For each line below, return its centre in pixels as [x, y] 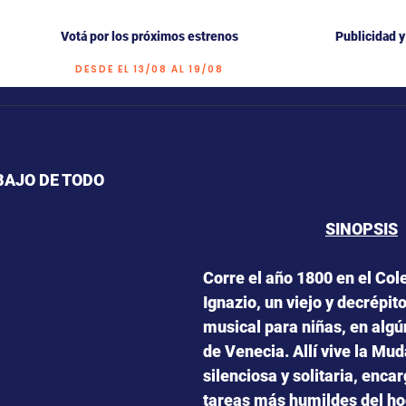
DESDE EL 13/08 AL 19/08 [151, 69]
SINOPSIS [362, 229]
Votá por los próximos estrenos [149, 36]
